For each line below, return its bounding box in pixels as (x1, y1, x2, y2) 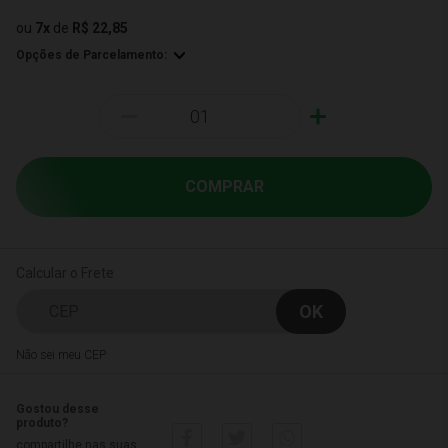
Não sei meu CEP (16, 348, 106, 362)
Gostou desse (16, 402, 99, 416)
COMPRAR (184, 177, 264, 196)
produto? (16, 416, 68, 430)
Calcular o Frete (16, 265, 114, 281)
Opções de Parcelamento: (16, 48, 167, 62)
